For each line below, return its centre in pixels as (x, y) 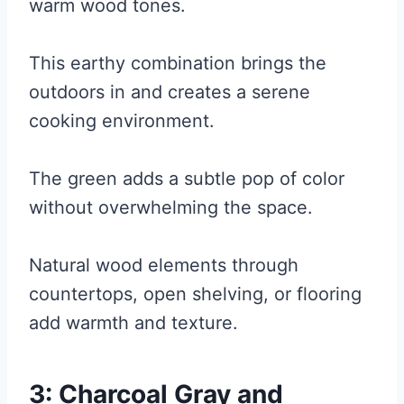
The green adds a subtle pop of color (187, 179)
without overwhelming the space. (171, 208)
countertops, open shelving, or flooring (195, 294)
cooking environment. (122, 121)
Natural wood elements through (164, 266)
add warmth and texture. (133, 323)
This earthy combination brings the (178, 64)
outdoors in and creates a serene (170, 92)
